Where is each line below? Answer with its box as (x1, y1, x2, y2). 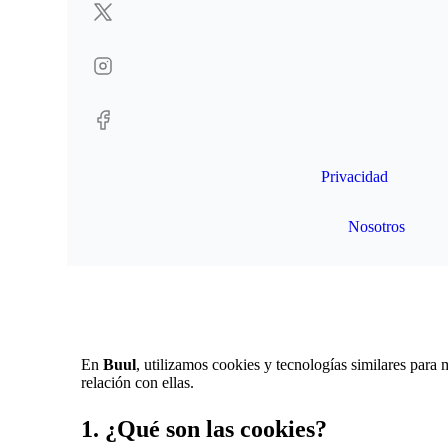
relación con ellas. (81, 374, 195, 392)
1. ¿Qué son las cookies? (81, 416, 328, 443)
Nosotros (348, 218, 406, 235)
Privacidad (321, 168, 389, 185)
